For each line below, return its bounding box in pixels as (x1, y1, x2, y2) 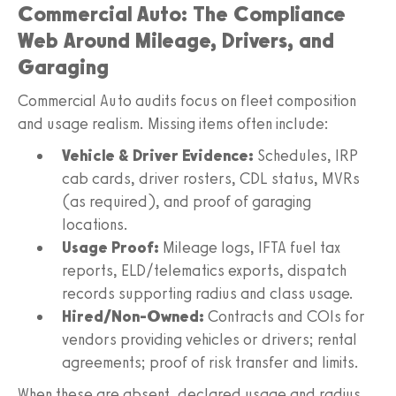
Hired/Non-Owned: (62, 306, 204, 326)
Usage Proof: (62, 237, 159, 257)
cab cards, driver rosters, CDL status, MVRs (62, 168, 360, 188)
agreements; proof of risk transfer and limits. (62, 352, 359, 372)
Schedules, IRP (254, 145, 358, 165)
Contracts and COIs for (204, 306, 365, 326)
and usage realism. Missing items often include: (18, 113, 329, 133)
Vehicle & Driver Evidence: (62, 145, 254, 165)
